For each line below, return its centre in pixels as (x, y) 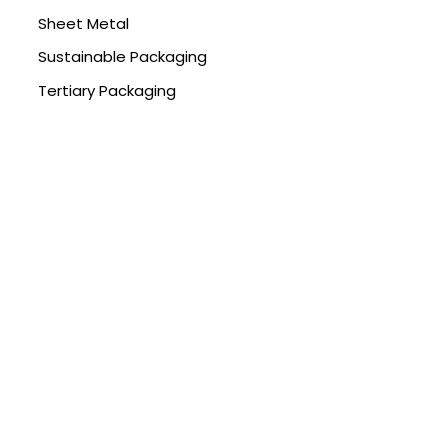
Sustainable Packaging (122, 57)
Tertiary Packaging (107, 91)
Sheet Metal (83, 23)
